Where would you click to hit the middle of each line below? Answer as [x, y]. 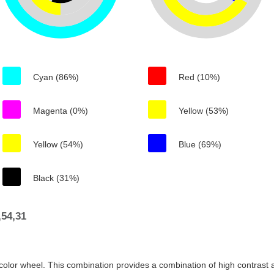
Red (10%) [199, 77]
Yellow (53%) [204, 111]
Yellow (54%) [58, 144]
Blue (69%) [200, 144]
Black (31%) [56, 178]
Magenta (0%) [61, 111]
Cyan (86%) [56, 77]
